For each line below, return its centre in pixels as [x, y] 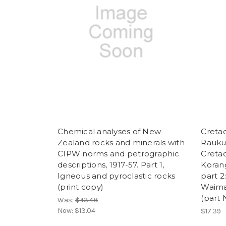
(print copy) [80, 187]
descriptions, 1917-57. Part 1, [111, 165]
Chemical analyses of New [109, 132]
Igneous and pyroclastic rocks [117, 176]
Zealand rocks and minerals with [121, 143]
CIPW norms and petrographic [118, 154]
